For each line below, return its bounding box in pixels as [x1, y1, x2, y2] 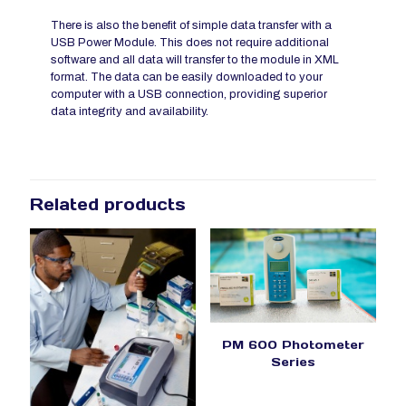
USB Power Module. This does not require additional [51, 36, 330, 50]
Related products [30, 194, 186, 216]
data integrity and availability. [51, 105, 209, 119]
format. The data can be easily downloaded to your [51, 71, 324, 84]
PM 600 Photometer [221, 336, 364, 353]
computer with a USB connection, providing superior [51, 88, 328, 101]
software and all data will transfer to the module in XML [51, 53, 340, 67]
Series [270, 353, 315, 370]
